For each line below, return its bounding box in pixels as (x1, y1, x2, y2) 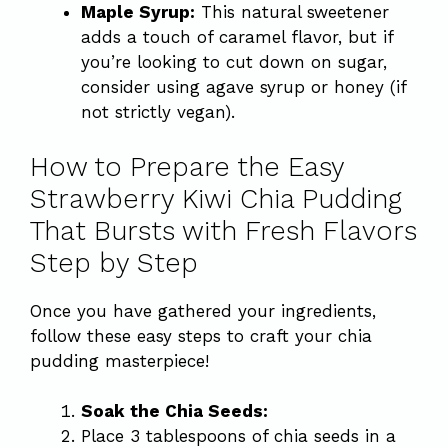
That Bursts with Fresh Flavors (30, 214, 417, 247)
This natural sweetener (195, 2, 389, 22)
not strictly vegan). (81, 102, 235, 122)
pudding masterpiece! (30, 350, 209, 371)
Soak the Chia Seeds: (81, 401, 268, 421)
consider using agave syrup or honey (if (81, 77, 406, 97)
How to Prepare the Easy (30, 150, 344, 183)
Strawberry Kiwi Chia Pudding (30, 182, 402, 215)
